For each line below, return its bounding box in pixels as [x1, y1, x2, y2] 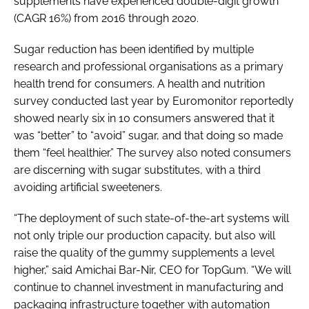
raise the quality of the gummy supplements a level [14, 246, 275, 259]
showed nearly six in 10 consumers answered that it [14, 111, 275, 125]
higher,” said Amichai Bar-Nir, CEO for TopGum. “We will [14, 263, 291, 277]
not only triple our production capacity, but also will [14, 228, 275, 242]
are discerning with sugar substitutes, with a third [14, 163, 261, 177]
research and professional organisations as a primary [14, 59, 283, 73]
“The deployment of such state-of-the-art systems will [14, 211, 289, 225]
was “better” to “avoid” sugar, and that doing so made [14, 128, 283, 142]
